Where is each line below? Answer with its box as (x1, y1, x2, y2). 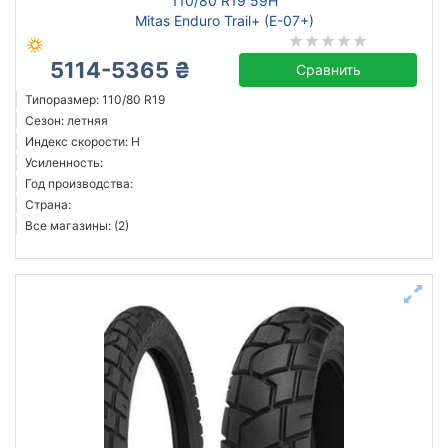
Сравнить (295, 61, 361, 78)
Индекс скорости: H (25, 134, 140, 149)
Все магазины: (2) (25, 218, 129, 233)
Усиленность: (25, 155, 103, 170)
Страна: (25, 197, 71, 212)
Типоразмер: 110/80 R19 (25, 92, 165, 107)
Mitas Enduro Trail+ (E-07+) (134, 12, 314, 29)
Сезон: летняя (25, 113, 108, 128)
